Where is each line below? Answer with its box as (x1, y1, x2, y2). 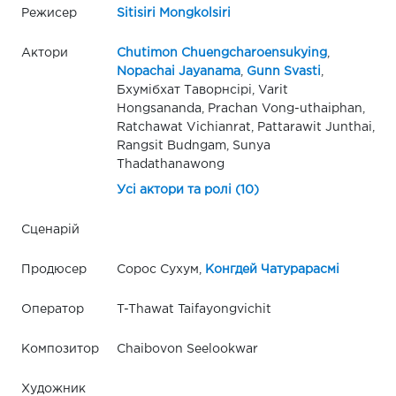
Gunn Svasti (246, 65, 321, 77)
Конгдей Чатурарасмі (204, 263, 339, 275)
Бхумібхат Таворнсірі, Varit (116, 84, 288, 95)
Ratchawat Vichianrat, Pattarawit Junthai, (116, 121, 375, 133)
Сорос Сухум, (116, 263, 205, 275)
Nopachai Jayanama (116, 65, 240, 77)
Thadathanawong (116, 158, 225, 170)
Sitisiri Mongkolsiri (116, 7, 231, 19)
